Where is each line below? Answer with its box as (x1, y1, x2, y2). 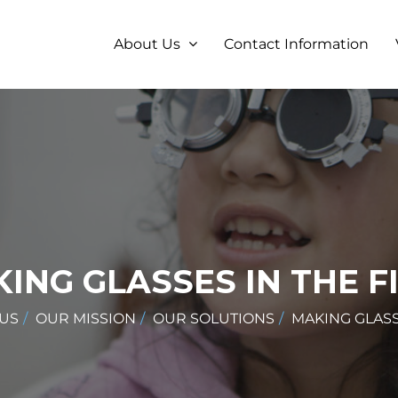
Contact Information (224, 36, 369, 52)
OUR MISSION (36, 310, 136, 327)
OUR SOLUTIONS (153, 310, 275, 327)
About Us (114, 36, 184, 52)
